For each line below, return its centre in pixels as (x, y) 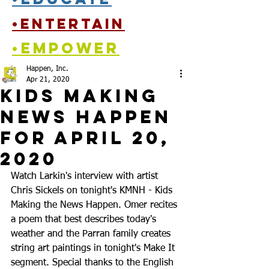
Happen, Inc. (47, 69)
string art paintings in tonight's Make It (94, 249)
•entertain (68, 23)
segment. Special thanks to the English (94, 263)
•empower (66, 48)
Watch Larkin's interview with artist (86, 177)
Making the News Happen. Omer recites (95, 205)
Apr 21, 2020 (48, 80)
